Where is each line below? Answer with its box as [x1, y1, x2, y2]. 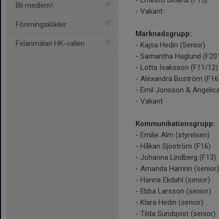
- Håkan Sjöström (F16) [135, 142, 211, 151]
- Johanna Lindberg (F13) [135, 153, 216, 162]
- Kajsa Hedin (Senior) [135, 41, 205, 50]
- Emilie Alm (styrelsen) [135, 131, 210, 140]
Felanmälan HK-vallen [16, 39, 85, 48]
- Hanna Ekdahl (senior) [135, 175, 210, 185]
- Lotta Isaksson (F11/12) [135, 63, 218, 72]
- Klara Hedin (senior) [135, 198, 203, 207]
